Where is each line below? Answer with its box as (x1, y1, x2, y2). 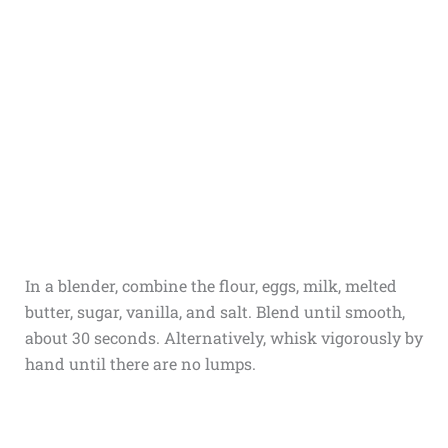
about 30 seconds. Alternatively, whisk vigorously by (24, 326, 423, 348)
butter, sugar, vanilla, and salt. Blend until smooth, (24, 300, 405, 322)
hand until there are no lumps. (24, 352, 256, 374)
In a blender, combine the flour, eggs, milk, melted (24, 274, 397, 296)
